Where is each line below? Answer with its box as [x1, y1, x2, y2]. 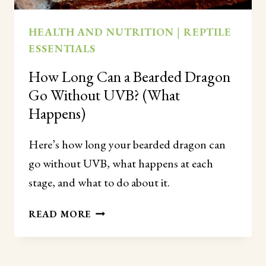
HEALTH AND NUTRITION [28, 25, 174, 39]
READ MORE [28, 208, 91, 221]
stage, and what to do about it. [28, 175, 170, 191]
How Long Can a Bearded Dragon [28, 66, 230, 87]
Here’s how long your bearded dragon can [28, 137, 226, 153]
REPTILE [183, 25, 232, 39]
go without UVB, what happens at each [28, 156, 213, 172]
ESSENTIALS [28, 42, 96, 56]
